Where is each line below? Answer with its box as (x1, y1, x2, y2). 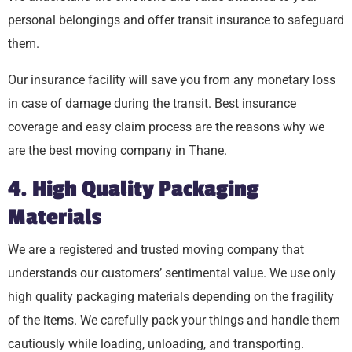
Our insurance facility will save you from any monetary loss (8, 71, 335, 87)
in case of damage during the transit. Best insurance (8, 95, 296, 111)
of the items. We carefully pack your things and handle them (8, 312, 340, 328)
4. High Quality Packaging (8, 175, 258, 202)
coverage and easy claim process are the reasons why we (8, 119, 324, 134)
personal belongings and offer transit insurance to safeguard (8, 12, 344, 27)
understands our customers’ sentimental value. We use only (8, 265, 336, 280)
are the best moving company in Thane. (8, 142, 227, 158)
